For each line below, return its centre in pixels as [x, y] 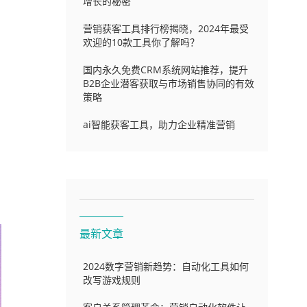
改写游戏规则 [111, 280]
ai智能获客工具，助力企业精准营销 [159, 124]
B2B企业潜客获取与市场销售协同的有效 [168, 83]
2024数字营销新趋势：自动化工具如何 [165, 266]
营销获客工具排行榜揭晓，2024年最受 [165, 28]
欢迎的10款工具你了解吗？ [141, 42]
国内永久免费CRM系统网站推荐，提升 [165, 70]
